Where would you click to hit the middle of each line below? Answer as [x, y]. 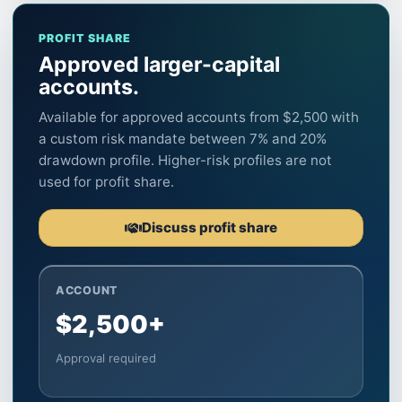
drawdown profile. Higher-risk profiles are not [185, 160]
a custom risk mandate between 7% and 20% [183, 139]
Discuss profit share [210, 227]
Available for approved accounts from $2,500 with [199, 117]
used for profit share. [106, 182]
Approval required [106, 358]
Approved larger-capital [159, 65]
